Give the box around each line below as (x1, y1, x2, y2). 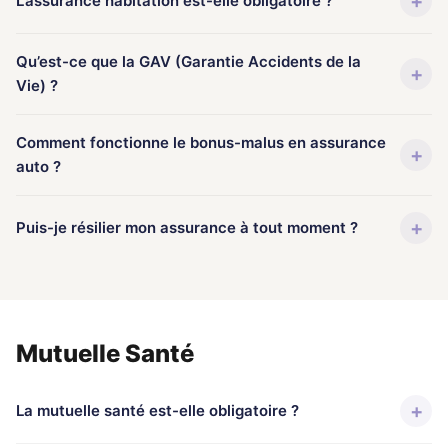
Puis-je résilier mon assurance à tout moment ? (16, 218, 358, 237)
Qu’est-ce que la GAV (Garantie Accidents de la (16, 52, 361, 71)
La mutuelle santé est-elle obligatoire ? (16, 401, 299, 420)
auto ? (16, 157, 61, 176)
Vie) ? (16, 76, 58, 95)
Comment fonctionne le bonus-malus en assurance (16, 133, 386, 152)
